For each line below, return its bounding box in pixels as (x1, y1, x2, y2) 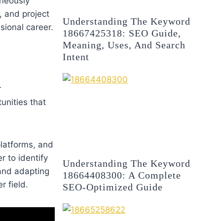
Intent (63, 51, 90, 62)
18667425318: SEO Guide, (63, 27, 182, 38)
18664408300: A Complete (63, 170, 182, 181)
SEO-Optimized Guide (63, 182, 163, 193)
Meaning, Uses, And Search (63, 39, 186, 50)
